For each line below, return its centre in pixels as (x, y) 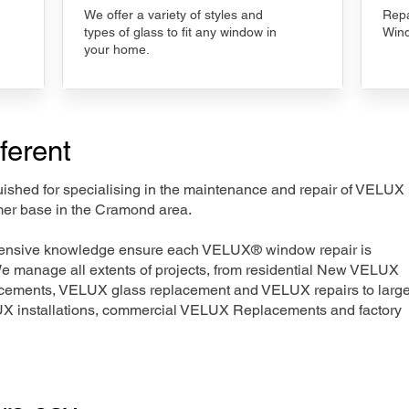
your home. (117, 49)
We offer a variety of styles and (173, 15)
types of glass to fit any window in (180, 32)
